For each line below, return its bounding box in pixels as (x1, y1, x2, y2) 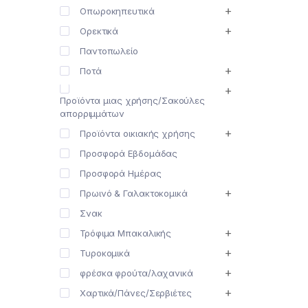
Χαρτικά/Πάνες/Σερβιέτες (80, 287, 192, 299)
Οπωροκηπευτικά (80, 5, 155, 17)
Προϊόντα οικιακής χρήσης (80, 128, 195, 140)
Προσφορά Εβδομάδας (80, 148, 178, 159)
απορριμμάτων (60, 108, 124, 120)
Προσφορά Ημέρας (80, 168, 162, 179)
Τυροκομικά (80, 247, 130, 259)
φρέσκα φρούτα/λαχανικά (80, 267, 193, 279)
